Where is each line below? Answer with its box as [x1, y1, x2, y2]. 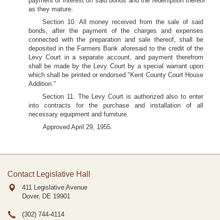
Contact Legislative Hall [7, 170, 90, 178]
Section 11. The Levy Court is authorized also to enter [42, 93, 203, 100]
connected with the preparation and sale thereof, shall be [28, 36, 203, 43]
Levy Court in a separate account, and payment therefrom [28, 54, 203, 61]
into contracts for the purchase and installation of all [28, 102, 203, 109]
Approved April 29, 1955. [43, 123, 113, 131]
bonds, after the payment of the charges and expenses [28, 27, 203, 34]
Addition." [28, 80, 56, 87]
